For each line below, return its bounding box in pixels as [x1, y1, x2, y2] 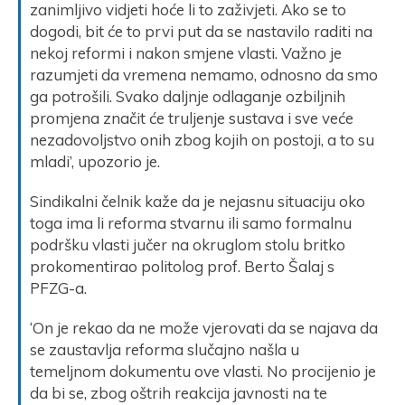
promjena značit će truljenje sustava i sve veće [30, 108, 353, 127]
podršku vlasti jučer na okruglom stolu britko [30, 234, 345, 254]
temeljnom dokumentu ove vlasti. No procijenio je [30, 361, 376, 381]
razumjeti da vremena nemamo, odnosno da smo [30, 64, 378, 84]
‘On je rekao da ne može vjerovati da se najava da [30, 317, 378, 337]
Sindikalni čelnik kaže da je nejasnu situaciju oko [30, 191, 365, 211]
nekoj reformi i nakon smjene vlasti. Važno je [30, 42, 342, 62]
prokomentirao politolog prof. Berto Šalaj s [30, 256, 334, 276]
